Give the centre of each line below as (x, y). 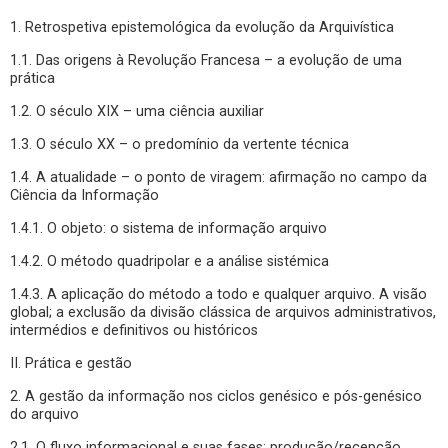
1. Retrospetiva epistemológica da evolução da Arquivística (202, 27)
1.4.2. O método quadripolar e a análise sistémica (169, 261)
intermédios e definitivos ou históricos (134, 330)
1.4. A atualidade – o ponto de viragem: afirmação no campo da (218, 177)
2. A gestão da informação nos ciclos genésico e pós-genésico (216, 396)
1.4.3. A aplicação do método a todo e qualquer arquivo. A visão (218, 294)
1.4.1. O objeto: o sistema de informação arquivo (168, 228)
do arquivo (44, 414)
